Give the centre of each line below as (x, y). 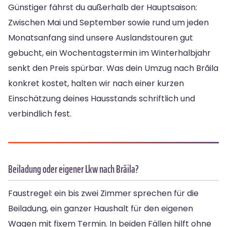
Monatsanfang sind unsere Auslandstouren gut (101, 38)
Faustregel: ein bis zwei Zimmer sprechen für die (103, 194)
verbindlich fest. (40, 114)
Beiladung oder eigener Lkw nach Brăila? (73, 169)
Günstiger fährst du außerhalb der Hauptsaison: (103, 8)
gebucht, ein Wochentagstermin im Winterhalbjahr (109, 53)
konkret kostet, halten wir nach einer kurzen (96, 84)
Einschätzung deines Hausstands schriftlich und (102, 99)
